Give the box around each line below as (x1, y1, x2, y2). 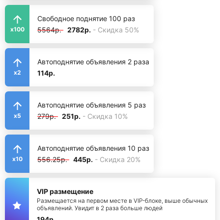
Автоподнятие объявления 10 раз (37, 144, 149, 152)
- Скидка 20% (95, 155, 140, 164)
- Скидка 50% (93, 26, 139, 34)
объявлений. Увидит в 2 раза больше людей (37, 204, 163, 212)
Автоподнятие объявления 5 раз (37, 101, 146, 109)
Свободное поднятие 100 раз (37, 14, 135, 23)
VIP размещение (37, 187, 93, 195)
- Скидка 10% (82, 112, 128, 120)
